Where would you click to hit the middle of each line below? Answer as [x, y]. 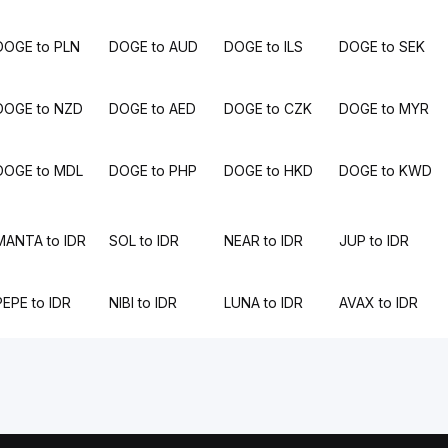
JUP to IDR [374, 240]
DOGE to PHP [152, 170]
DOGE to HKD [268, 170]
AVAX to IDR [379, 302]
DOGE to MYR [384, 108]
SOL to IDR [143, 240]
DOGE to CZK [267, 108]
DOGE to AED [152, 108]
